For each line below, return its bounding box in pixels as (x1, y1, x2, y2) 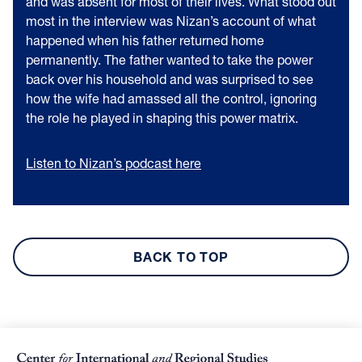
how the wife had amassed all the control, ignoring (26, 90, 317, 106)
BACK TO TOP (133, 249, 229, 264)
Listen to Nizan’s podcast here (26, 155, 201, 170)
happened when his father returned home (26, 32, 264, 48)
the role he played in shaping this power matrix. (26, 110, 298, 125)
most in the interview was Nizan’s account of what (26, 13, 316, 28)
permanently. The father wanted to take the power (26, 52, 313, 67)
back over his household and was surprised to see (26, 71, 314, 86)
